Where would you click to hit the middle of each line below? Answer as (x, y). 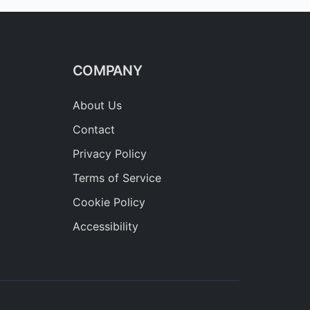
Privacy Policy (109, 153)
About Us (97, 105)
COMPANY (107, 70)
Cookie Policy (109, 202)
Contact (93, 129)
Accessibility (105, 226)
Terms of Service (117, 177)
